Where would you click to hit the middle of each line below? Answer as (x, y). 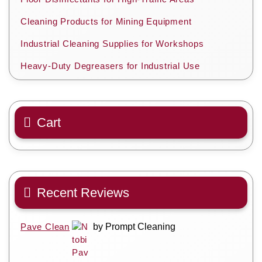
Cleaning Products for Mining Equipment (106, 21)
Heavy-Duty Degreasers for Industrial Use (110, 65)
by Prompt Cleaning (134, 226)
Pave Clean (45, 226)
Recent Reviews (83, 192)
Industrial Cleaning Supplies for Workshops (112, 43)
